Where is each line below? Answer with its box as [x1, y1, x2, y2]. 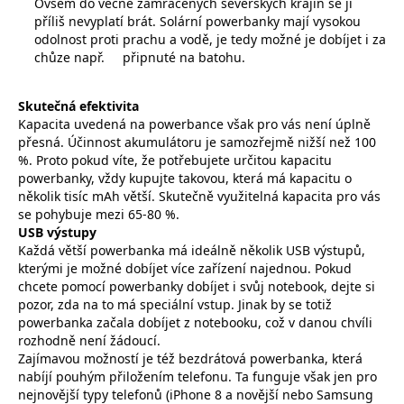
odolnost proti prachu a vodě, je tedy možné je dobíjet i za [33, 30, 386, 48]
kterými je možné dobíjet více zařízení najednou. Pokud [18, 259, 352, 277]
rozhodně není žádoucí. [18, 331, 161, 349]
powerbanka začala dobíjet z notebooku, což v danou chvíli [18, 313, 372, 331]
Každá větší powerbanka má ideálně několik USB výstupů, [18, 241, 365, 259]
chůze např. [33, 48, 108, 66]
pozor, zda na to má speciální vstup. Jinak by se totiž [18, 295, 332, 313]
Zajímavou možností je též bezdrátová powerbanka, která [18, 349, 363, 367]
